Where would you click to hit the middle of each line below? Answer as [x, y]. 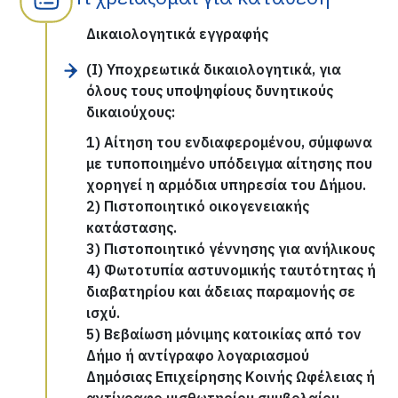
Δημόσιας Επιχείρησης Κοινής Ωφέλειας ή [231, 377]
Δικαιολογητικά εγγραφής [178, 34]
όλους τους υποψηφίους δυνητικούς [210, 91]
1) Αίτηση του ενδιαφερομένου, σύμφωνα [230, 142]
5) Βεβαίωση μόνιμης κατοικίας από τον [224, 334]
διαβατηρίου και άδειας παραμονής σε [221, 291]
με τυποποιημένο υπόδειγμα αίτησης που [230, 163]
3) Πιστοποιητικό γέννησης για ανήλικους [231, 249]
